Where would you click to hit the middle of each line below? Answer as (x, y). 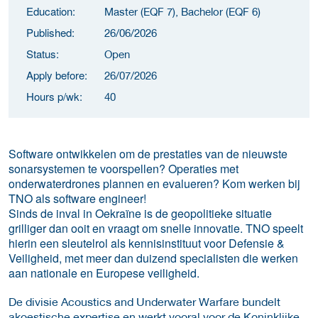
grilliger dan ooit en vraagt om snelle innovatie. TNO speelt (156, 228)
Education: (51, 11)
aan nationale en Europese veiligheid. (104, 273)
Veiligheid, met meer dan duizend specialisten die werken (153, 258)
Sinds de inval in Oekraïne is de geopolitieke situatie (140, 213)
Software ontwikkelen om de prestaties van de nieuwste (148, 153)
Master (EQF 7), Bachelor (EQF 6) (182, 11)
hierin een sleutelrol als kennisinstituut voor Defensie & (147, 243)
